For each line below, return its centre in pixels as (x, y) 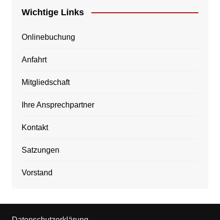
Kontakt (35, 127)
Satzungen (40, 150)
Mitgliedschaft (45, 82)
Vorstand (37, 172)
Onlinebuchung (48, 37)
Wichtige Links (53, 12)
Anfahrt (34, 59)
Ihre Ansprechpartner (58, 105)
